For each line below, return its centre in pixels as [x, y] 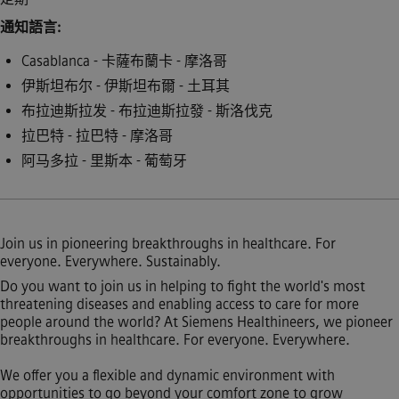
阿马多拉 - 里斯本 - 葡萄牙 [104, 161]
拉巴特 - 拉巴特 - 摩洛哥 [97, 136]
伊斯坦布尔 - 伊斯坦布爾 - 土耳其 [126, 86]
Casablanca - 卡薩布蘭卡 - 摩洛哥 [124, 61]
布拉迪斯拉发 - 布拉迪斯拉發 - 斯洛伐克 [147, 111]
